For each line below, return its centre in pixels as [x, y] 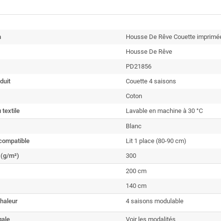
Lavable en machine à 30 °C [164, 111]
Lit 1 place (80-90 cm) [156, 141]
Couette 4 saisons [151, 81]
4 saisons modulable [155, 201]
